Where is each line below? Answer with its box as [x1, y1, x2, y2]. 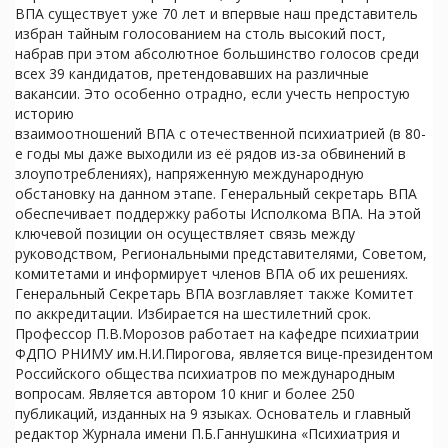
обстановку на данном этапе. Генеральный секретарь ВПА [15, 184, 417, 203]
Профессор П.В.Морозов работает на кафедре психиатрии [15, 324, 419, 343]
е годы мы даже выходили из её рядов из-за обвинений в [15, 144, 406, 163]
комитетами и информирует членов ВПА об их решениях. [15, 264, 408, 283]
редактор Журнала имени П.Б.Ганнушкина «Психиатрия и [15, 424, 400, 443]
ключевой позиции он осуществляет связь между [15, 224, 355, 243]
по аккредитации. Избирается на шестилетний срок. [15, 304, 371, 323]
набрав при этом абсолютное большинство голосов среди [15, 44, 419, 63]
